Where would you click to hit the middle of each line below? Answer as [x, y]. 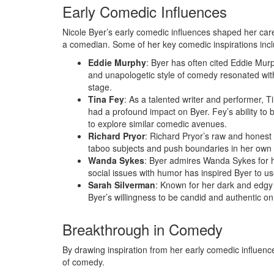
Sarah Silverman [122, 185]
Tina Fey [106, 99]
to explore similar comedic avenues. [157, 124]
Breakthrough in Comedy [143, 229]
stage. [100, 87]
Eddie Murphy [117, 62]
